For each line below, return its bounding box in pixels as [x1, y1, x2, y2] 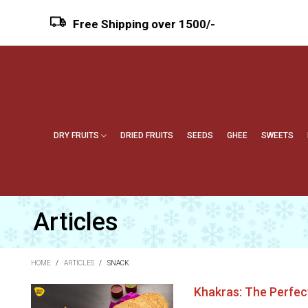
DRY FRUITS [54, 131, 101, 140]
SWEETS [261, 131, 294, 140]
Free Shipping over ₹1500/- [85, 17, 228, 31]
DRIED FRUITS [120, 131, 173, 140]
